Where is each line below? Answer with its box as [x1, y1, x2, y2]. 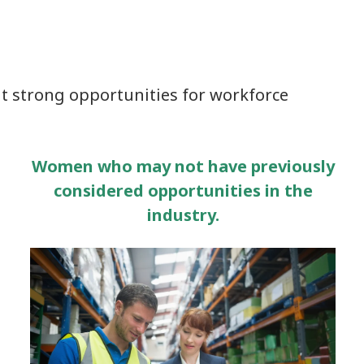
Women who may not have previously [31, 154, 335, 177]
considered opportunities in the [53, 179, 313, 201]
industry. [146, 203, 219, 226]
